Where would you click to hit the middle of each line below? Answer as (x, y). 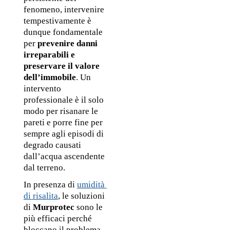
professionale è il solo (63, 100)
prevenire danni (67, 44)
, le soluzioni (81, 196)
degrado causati (52, 145)
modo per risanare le (61, 111)
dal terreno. (45, 168)
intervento (42, 89)
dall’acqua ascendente (64, 157)
